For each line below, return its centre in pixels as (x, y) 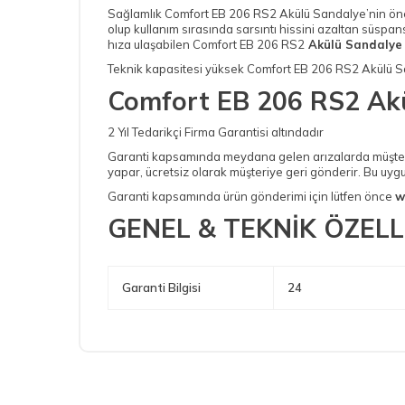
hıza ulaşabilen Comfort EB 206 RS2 (206, 44)
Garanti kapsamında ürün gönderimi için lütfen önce (251, 196)
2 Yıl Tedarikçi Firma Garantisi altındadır (216, 132)
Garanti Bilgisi (161, 287)
